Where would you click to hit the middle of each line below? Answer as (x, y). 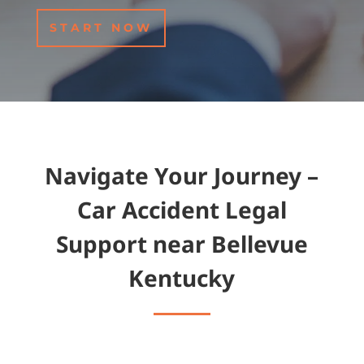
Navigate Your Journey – (182, 176)
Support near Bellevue (182, 244)
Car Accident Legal (182, 210)
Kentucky (182, 278)
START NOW (101, 28)
